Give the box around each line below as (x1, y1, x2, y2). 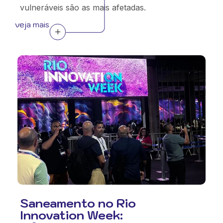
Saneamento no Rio (20, 195, 136, 211)
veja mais (15, 19, 49, 29)
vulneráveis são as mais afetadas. (20, 2, 146, 12)
